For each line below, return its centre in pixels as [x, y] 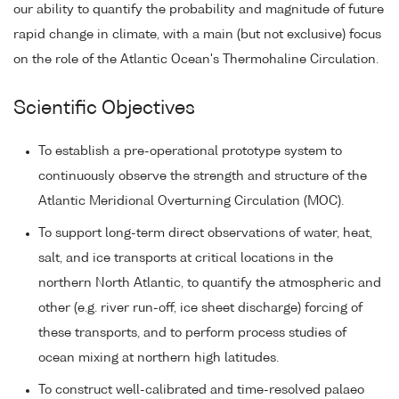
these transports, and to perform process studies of [192, 333]
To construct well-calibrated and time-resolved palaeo [201, 390]
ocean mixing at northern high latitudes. [159, 358]
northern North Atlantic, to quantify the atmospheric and [210, 283]
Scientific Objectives [104, 110]
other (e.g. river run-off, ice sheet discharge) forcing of [200, 308]
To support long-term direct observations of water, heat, [205, 233]
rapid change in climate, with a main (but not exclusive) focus [197, 34]
